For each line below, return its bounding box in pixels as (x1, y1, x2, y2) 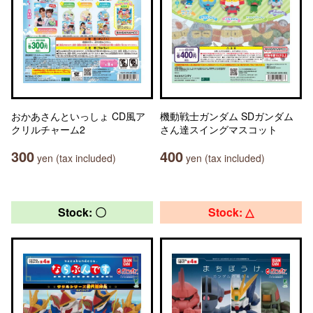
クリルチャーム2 (11, 122, 85, 136)
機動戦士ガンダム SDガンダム (160, 109, 293, 123)
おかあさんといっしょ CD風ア (11, 109, 145, 123)
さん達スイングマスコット (160, 122, 277, 136)
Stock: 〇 (58, 204, 106, 220)
